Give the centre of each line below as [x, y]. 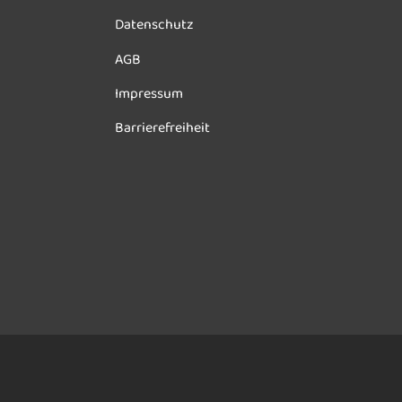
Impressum [149, 95]
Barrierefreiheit [162, 129]
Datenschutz [154, 26]
